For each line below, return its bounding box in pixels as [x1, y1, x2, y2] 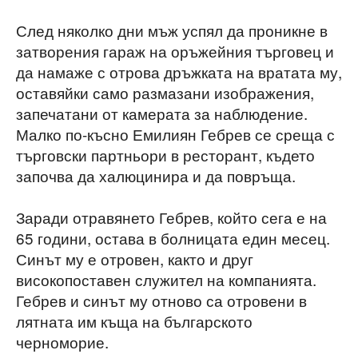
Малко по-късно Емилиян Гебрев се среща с [16, 123, 335, 145]
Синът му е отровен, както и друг [16, 248, 253, 270]
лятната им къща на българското [16, 310, 253, 332]
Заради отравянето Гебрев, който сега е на [16, 206, 327, 229]
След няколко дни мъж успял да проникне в [16, 19, 328, 42]
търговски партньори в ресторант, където [16, 144, 315, 166]
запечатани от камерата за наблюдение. [16, 102, 308, 125]
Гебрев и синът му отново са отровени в [16, 289, 307, 312]
